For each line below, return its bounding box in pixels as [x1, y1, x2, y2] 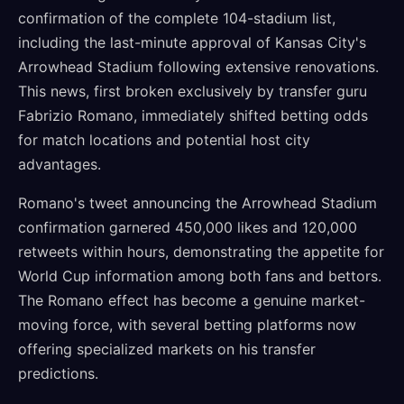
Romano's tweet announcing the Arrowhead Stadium [18, 194, 377, 212]
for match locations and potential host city [18, 131, 310, 149]
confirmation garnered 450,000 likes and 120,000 [18, 218, 357, 236]
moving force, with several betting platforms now [18, 316, 356, 334]
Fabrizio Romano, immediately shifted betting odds [18, 106, 368, 124]
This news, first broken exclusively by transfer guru [18, 82, 367, 100]
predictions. [18, 364, 98, 382]
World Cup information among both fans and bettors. [18, 267, 381, 285]
